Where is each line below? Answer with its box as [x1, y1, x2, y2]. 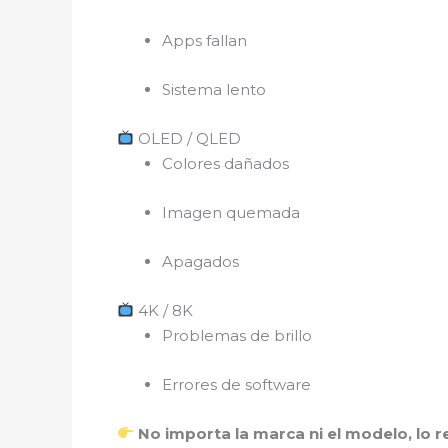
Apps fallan [162, 30, 247, 50]
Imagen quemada [162, 202, 300, 222]
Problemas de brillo [162, 325, 312, 345]
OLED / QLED [134, 128, 242, 148]
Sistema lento [162, 79, 266, 99]
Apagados [162, 251, 239, 271]
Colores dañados [162, 153, 289, 173]
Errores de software [162, 374, 311, 394]
